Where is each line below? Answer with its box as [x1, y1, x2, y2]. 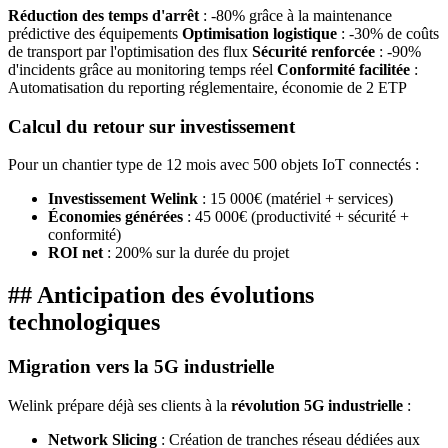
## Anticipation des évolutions [8, 282, 314, 309]
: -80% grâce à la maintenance [199, 6, 392, 24]
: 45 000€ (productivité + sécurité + [183, 208, 409, 226]
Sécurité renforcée [252, 42, 375, 60]
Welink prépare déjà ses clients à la [8, 396, 231, 414]
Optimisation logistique [182, 24, 337, 42]
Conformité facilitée [277, 60, 410, 78]
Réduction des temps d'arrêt [8, 6, 199, 24]
